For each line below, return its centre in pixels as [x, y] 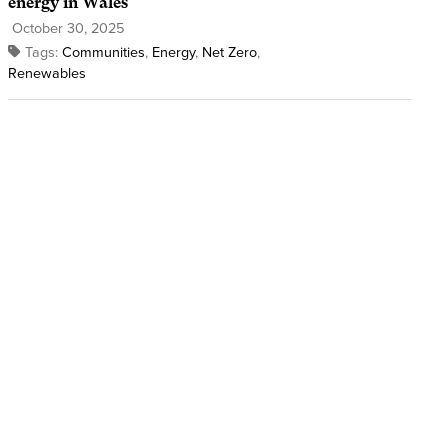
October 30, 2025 [65, 28]
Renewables [46, 73]
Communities [103, 52]
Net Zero [229, 52]
